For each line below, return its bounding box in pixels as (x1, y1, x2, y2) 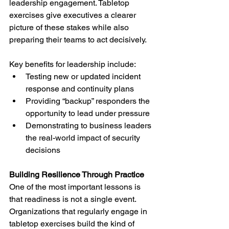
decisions (26, 145, 60, 155)
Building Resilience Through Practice (9, 170, 144, 179)
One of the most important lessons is (9, 182, 143, 192)
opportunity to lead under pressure (26, 108, 150, 118)
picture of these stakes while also (9, 22, 131, 32)
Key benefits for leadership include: (9, 59, 136, 69)
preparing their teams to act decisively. (9, 35, 147, 44)
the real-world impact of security (26, 133, 142, 143)
